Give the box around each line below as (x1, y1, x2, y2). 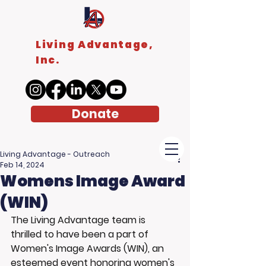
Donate (71, 105, 119, 122)
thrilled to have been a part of (11, 227, 151, 241)
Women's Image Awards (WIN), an (11, 242, 166, 255)
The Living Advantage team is (11, 213, 148, 227)
